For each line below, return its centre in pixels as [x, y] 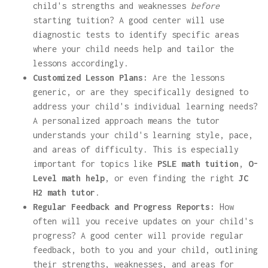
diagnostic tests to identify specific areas [136, 34]
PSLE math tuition [198, 164]
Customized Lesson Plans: [90, 77]
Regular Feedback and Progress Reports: [124, 207]
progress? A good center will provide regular [138, 235]
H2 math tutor [64, 192]
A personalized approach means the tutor [126, 121]
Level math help [69, 178]
